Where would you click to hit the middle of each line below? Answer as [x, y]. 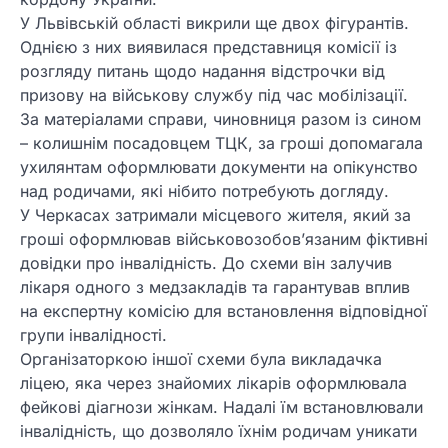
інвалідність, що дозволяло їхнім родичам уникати [218, 431]
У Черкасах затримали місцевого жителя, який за [215, 215]
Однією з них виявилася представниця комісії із [208, 47]
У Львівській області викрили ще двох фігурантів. [214, 23]
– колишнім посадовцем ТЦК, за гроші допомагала [221, 143]
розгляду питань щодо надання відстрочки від [202, 71]
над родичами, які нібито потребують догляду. [204, 191]
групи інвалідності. [93, 335]
